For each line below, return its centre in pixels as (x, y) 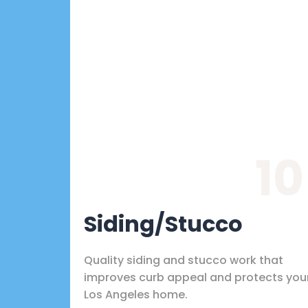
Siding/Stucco (163, 223)
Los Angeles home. (136, 294)
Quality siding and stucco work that (184, 260)
